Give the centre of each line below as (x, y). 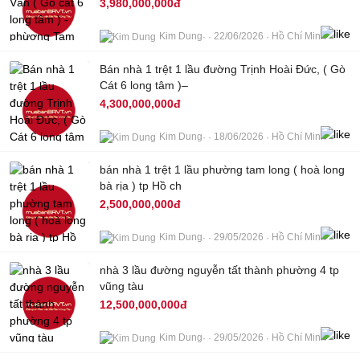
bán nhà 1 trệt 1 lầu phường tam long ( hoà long (222, 170)
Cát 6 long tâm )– (144, 86)
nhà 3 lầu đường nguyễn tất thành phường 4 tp (219, 270)
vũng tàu (122, 286)
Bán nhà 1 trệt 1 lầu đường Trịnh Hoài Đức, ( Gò (223, 70)
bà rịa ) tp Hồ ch (141, 186)
